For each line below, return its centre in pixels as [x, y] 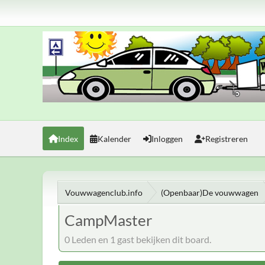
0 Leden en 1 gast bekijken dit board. [138, 239]
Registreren [227, 138]
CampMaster [108, 220]
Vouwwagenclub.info [104, 192]
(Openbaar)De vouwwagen [210, 192]
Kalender [114, 138]
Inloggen [167, 138]
